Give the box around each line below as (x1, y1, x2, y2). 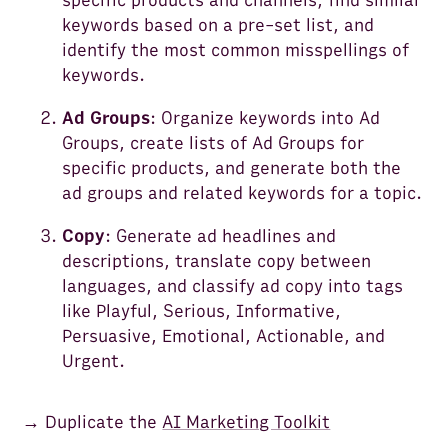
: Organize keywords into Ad (150, 107, 381, 129)
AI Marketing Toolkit (162, 411, 331, 433)
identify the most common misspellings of (62, 39, 410, 61)
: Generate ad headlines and (105, 225, 337, 247)
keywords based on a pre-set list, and (62, 14, 375, 36)
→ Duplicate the (22, 411, 163, 433)
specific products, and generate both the (62, 157, 402, 179)
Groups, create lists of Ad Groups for (62, 132, 365, 154)
